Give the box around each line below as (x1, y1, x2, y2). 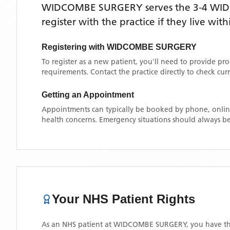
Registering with (42, 43, 107, 51)
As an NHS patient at (42, 220, 113, 229)
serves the (143, 2, 193, 13)
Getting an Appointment (42, 90, 134, 99)
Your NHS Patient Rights (52, 192, 195, 206)
